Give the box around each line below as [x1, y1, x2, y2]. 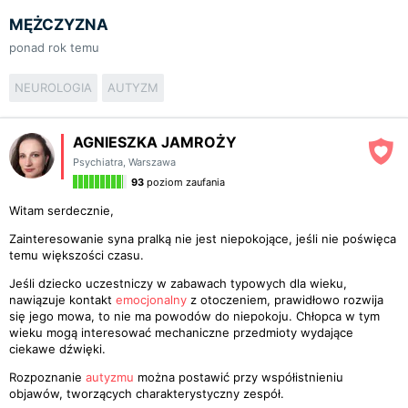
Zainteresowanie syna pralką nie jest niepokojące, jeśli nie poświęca [9, 231, 396, 246]
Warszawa [128, 156, 176, 168]
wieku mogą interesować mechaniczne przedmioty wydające [9, 325, 353, 340]
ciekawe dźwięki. [9, 342, 106, 356]
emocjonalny [116, 292, 187, 307]
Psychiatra [73, 156, 123, 168]
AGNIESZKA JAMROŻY [73, 133, 237, 151]
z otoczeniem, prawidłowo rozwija [187, 292, 383, 307]
